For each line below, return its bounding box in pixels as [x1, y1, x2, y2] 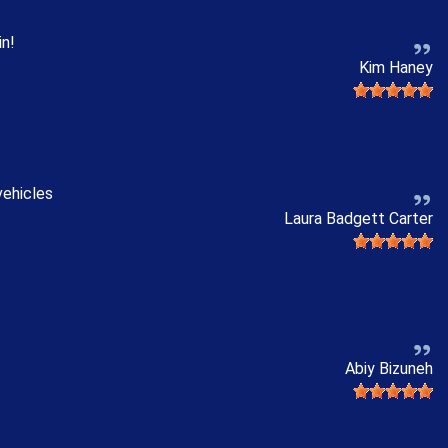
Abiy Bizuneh [345, 359, 433, 379]
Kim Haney [359, 57, 433, 77]
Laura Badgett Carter [284, 208, 433, 228]
